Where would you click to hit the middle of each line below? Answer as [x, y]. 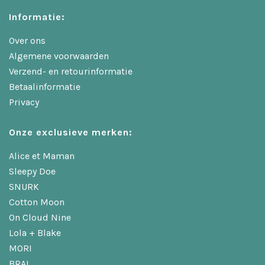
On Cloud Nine [40, 217]
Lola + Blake [35, 232]
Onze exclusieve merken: [71, 132]
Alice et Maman [42, 156]
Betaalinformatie [45, 86]
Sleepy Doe [32, 171]
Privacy [24, 102]
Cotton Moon [37, 202]
